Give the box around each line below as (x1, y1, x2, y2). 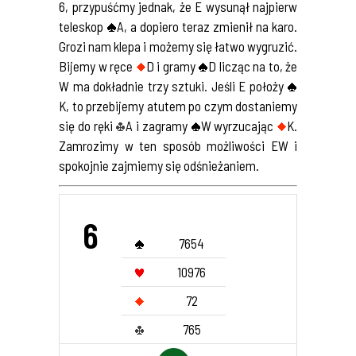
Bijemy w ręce (59, 58, 136, 74)
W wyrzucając (200, 118, 277, 133)
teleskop (59, 18, 106, 34)
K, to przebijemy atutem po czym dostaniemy (59, 98, 297, 114)
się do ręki (59, 118, 116, 133)
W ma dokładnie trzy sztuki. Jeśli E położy (59, 78, 287, 94)
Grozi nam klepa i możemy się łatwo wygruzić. (59, 38, 297, 54)
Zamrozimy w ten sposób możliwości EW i (59, 137, 297, 153)
